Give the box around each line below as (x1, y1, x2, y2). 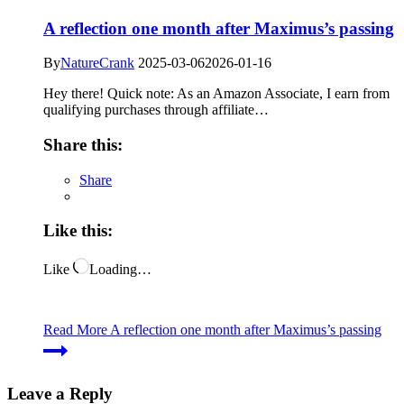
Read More (43, 322, 107, 338)
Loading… (89, 262, 151, 278)
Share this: (43, 135, 123, 154)
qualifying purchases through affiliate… (43, 102, 269, 118)
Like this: (43, 221, 113, 241)
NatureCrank (60, 55, 134, 71)
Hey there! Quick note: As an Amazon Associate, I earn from (43, 86, 390, 102)
